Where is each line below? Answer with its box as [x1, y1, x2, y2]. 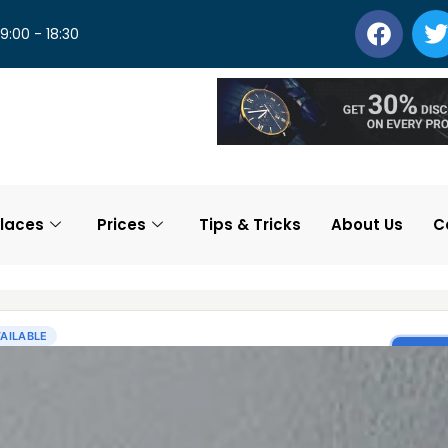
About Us [330, 214, 403, 236]
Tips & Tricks [198, 214, 301, 236]
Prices [96, 214, 146, 236]
